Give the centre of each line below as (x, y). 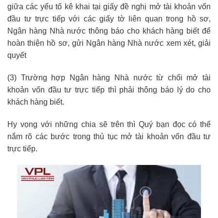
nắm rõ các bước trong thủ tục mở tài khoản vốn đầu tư (109, 136)
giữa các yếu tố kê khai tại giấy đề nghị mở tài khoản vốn (109, 7)
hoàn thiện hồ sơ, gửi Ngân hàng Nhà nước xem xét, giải (109, 43)
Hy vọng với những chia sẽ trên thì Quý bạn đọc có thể (109, 124)
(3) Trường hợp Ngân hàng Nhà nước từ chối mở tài (109, 78)
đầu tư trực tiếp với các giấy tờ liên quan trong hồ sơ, (109, 19)
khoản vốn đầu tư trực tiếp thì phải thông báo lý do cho (109, 90)
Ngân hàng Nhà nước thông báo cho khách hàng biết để (109, 31)
